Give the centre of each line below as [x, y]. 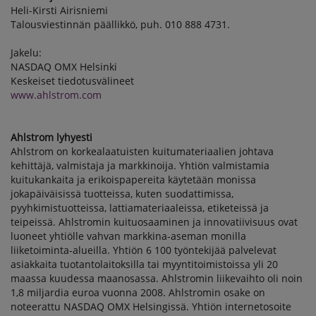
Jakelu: [26, 53]
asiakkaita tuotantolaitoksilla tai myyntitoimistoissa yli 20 [144, 264]
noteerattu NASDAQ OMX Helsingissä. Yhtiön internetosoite [151, 306]
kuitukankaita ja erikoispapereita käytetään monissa [133, 180]
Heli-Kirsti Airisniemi [59, 10]
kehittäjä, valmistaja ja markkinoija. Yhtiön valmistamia [140, 165]
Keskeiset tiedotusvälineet [72, 81]
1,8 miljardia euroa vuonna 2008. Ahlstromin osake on [138, 292]
